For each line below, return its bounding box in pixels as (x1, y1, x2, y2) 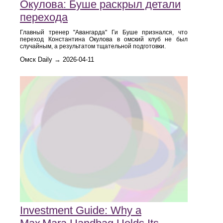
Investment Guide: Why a (20, 204, 141, 217)
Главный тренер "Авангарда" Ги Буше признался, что (20, 28, 188, 36)
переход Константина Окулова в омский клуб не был (20, 35, 188, 43)
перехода (20, 10, 68, 23)
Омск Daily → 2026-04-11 (20, 55, 94, 63)
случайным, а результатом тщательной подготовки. (20, 42, 166, 50)
